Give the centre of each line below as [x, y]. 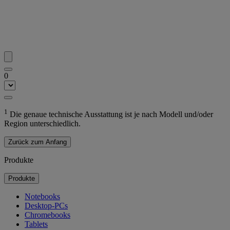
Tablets [36, 224]
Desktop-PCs [46, 205]
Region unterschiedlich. [42, 123]
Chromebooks [47, 215]
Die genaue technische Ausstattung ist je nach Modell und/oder [110, 114]
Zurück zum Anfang [37, 142]
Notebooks [42, 196]
